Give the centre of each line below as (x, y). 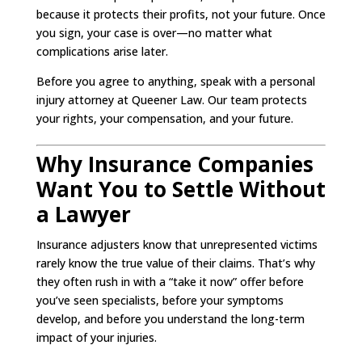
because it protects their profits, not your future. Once (181, 14)
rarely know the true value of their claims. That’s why (175, 263)
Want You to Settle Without (181, 189)
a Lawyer (83, 214)
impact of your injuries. (96, 337)
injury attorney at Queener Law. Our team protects (171, 99)
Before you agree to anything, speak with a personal (175, 81)
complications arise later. (102, 51)
